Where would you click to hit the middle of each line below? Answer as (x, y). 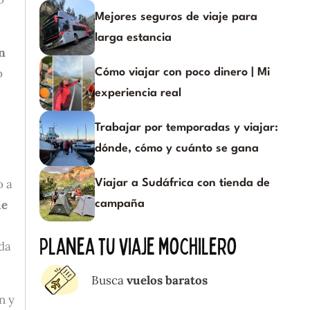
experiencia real (138, 93)
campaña (120, 203)
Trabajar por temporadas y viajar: (186, 127)
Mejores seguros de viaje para (176, 17)
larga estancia (133, 37)
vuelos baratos (166, 280)
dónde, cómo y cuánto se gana (177, 148)
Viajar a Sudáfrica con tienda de (182, 183)
